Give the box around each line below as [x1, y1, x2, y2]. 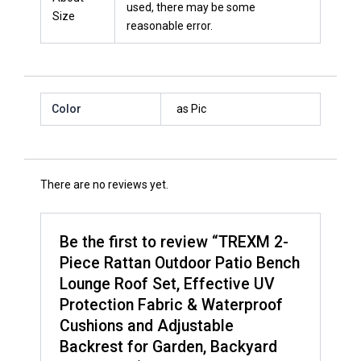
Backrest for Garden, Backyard [60, 337, 278, 356]
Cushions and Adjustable [60, 316, 234, 335]
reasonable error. [127, 19, 213, 32]
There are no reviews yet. [40, 178, 168, 192]
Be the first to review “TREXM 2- [60, 232, 289, 251]
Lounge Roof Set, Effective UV [60, 274, 276, 293]
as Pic [176, 102, 206, 115]
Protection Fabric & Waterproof [60, 295, 284, 314]
